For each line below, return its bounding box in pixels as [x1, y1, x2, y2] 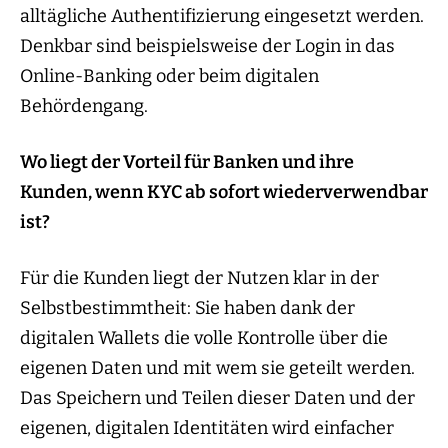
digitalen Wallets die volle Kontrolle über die [20, 327, 388, 350]
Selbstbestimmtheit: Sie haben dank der [20, 297, 355, 320]
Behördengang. [20, 95, 148, 118]
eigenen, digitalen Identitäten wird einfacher [20, 417, 394, 440]
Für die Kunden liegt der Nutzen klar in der [20, 267, 379, 290]
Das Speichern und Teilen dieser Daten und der [20, 387, 415, 410]
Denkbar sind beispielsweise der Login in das [20, 35, 395, 58]
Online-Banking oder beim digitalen [20, 65, 319, 88]
